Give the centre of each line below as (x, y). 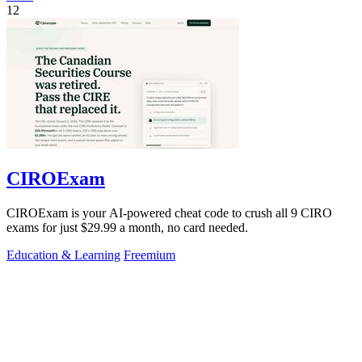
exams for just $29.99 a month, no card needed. (127, 227)
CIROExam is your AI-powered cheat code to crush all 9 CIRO (169, 213)
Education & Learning (63, 255)
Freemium (149, 255)
